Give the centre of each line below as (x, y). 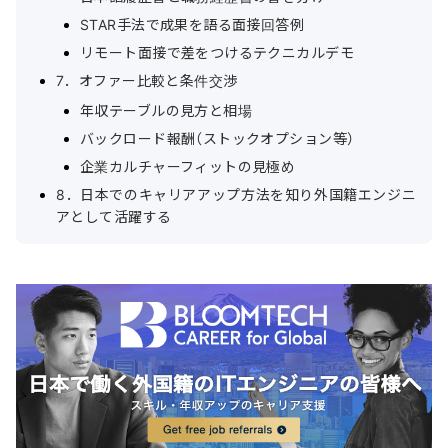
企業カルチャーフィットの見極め (188, 166)
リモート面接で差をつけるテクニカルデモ (217, 52)
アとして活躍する (114, 216)
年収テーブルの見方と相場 (166, 110)
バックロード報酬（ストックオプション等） (217, 138)
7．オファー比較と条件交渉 (147, 80)
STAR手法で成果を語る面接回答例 (192, 24)
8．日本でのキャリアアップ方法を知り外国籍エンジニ (236, 194)
